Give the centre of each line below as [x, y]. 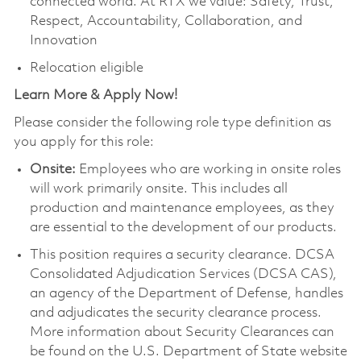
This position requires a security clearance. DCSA [182, 255]
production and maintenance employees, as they [182, 208]
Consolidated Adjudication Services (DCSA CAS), [183, 274]
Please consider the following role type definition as [172, 122]
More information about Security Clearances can [182, 332]
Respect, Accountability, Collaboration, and [166, 21]
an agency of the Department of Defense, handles [186, 293]
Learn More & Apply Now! [95, 95]
